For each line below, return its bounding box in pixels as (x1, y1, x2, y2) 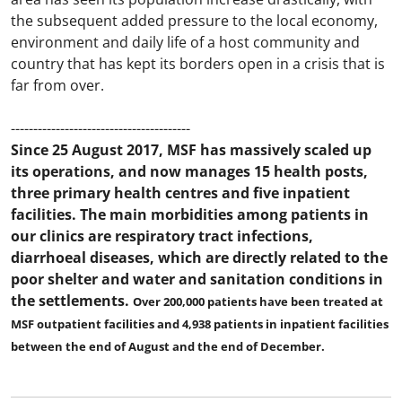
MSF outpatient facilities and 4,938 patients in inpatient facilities (11, 315, 389, 332)
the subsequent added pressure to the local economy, (11, 10, 378, 31)
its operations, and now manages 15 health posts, (11, 161, 368, 181)
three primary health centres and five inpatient (11, 182, 350, 203)
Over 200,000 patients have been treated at (133, 293, 383, 310)
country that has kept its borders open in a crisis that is (11, 53, 385, 74)
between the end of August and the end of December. (11, 337, 325, 354)
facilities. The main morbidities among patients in (11, 204, 369, 224)
